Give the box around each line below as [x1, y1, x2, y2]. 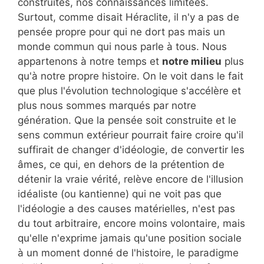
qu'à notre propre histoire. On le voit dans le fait [18, 70, 243, 82]
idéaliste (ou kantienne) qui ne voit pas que [18, 187, 222, 200]
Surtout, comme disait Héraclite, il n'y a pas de [18, 11, 239, 23]
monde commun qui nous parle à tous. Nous [18, 40, 227, 52]
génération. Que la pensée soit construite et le [18, 114, 236, 126]
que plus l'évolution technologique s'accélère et [18, 84, 241, 97]
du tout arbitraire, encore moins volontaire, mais [18, 217, 245, 229]
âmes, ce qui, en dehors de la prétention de [18, 158, 225, 170]
